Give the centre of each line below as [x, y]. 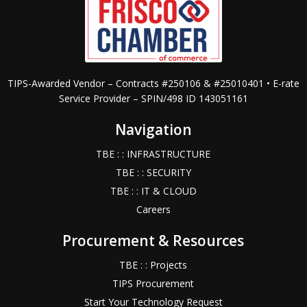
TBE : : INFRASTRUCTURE [153, 153]
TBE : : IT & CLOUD [153, 191]
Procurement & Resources [153, 240]
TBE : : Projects [153, 265]
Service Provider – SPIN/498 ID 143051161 [153, 98]
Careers [153, 209]
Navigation [153, 129]
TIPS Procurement [153, 283]
